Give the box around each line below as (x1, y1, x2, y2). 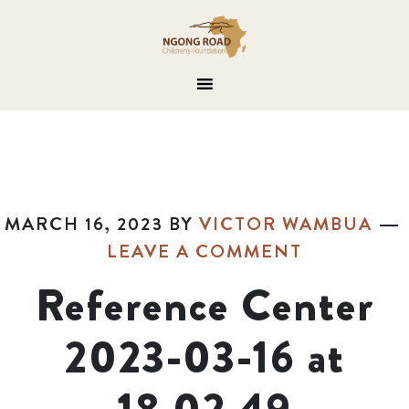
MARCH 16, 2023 (4, 211, 163, 237)
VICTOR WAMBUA (198, 211, 372, 237)
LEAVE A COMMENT (107, 238, 302, 265)
